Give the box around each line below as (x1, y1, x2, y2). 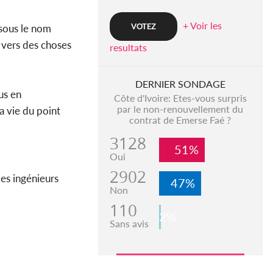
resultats (109, 41, 147, 54)
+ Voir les (182, 19, 222, 32)
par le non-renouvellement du (117, 103, 244, 115)
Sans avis (109, 218, 149, 230)
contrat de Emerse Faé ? (129, 114, 232, 126)
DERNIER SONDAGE (135, 78, 225, 90)
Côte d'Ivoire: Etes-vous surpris (113, 92, 247, 104)
